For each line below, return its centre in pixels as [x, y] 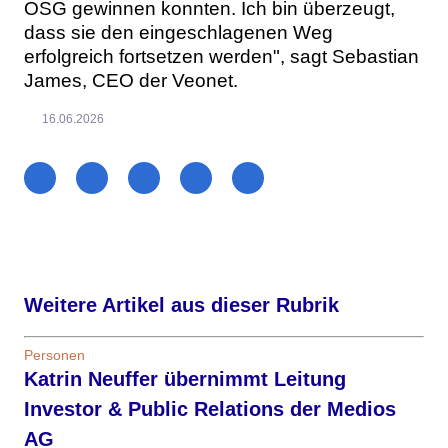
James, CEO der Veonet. [131, 81]
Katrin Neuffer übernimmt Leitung [185, 379]
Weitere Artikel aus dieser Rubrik [181, 305]
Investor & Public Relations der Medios [210, 409]
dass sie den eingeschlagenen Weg [178, 33]
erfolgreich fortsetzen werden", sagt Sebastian [221, 57]
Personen [54, 355]
